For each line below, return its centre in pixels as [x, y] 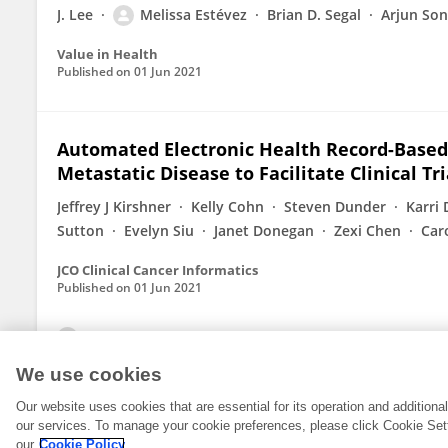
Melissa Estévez [193, 14]
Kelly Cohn [227, 206]
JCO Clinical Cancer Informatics [157, 270]
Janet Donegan [264, 230]
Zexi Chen [367, 230]
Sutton [80, 230]
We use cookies [89, 374]
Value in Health [107, 54]
